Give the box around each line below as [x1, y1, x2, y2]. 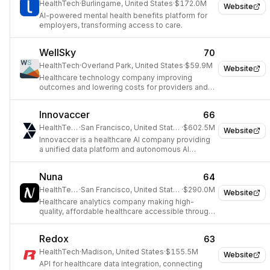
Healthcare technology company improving [39, 73, 192, 82]
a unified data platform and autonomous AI [39, 145, 189, 154]
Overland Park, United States [81, 61, 183, 70]
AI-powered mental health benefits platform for [39, 11, 207, 20]
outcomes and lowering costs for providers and [39, 83, 208, 92]
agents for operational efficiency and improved [39, 154, 207, 163]
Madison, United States [81, 247, 164, 256]
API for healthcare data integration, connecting [39, 259, 202, 268]
